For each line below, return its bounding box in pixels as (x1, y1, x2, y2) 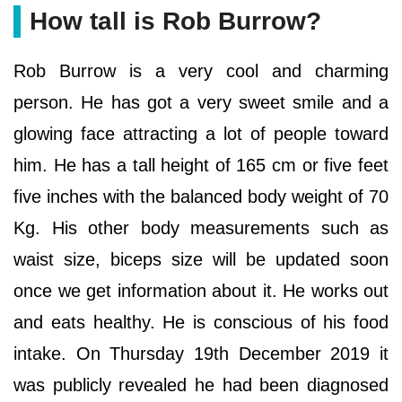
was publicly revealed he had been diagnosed (13, 374, 389, 395)
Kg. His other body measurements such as (13, 217, 389, 238)
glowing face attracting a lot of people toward (13, 123, 389, 144)
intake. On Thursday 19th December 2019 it (13, 343, 389, 363)
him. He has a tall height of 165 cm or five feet (13, 154, 389, 175)
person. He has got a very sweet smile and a (13, 92, 389, 112)
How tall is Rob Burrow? (30, 6, 321, 35)
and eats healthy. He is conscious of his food (13, 311, 389, 332)
